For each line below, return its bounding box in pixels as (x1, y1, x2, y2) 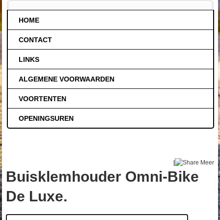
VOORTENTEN (19, 94, 67, 103)
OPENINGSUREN (19, 114, 74, 122)
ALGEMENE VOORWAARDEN (19, 75, 115, 83)
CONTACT (19, 35, 53, 44)
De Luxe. (6, 188, 68, 204)
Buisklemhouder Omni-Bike (6, 168, 199, 185)
